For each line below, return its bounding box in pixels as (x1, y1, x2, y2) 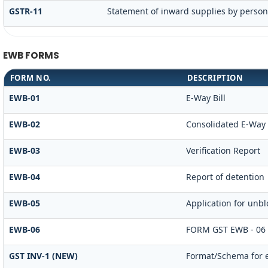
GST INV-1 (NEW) (8, 250, 78, 262)
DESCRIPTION (187, 72, 243, 84)
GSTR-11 (8, 5, 42, 17)
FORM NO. (10, 72, 51, 84)
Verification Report (185, 145, 260, 157)
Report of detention (185, 171, 264, 183)
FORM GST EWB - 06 (185, 224, 266, 236)
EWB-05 (8, 197, 40, 209)
